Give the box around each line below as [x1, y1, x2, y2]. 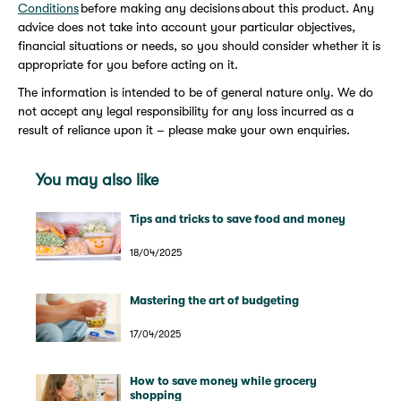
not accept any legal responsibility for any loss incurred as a [18, 104, 354, 119]
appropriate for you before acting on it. [18, 57, 238, 73]
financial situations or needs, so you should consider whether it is [18, 38, 380, 54]
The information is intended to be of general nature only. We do [18, 85, 373, 100]
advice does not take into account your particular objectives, [18, 20, 355, 35]
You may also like [36, 171, 158, 190]
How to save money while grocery [130, 373, 317, 388]
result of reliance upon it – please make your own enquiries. [18, 123, 350, 138]
